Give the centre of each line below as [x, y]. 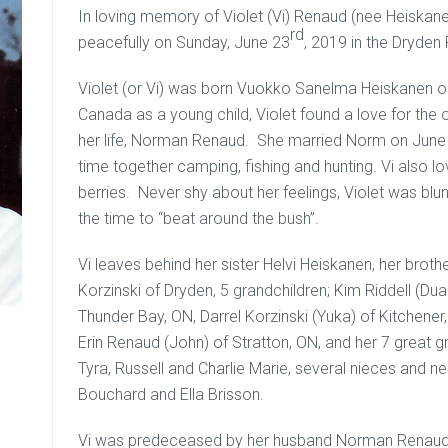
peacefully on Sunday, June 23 [184, 42]
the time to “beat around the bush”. [199, 218]
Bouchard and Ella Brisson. [171, 394]
